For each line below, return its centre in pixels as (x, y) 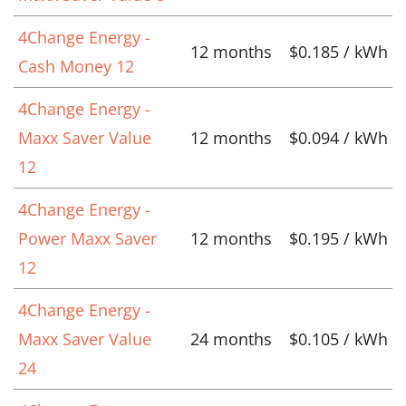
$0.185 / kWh (338, 51)
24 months (231, 338)
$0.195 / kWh (338, 238)
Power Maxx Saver (87, 238)
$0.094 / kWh (338, 137)
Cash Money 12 (76, 66)
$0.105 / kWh (338, 338)
